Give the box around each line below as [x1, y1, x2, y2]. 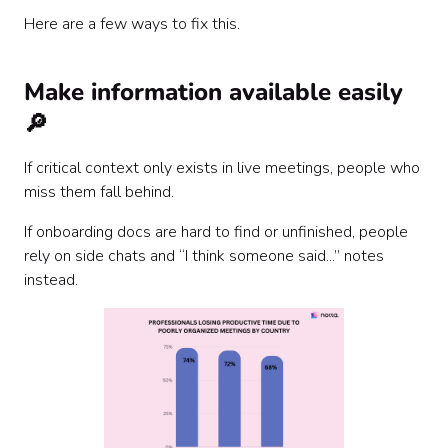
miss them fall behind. [24, 181, 178, 203]
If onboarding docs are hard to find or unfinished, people [24, 221, 408, 243]
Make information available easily [24, 76, 403, 108]
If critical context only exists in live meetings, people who [24, 157, 420, 179]
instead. [24, 269, 78, 291]
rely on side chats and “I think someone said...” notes [24, 245, 384, 267]
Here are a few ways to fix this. [24, 13, 240, 35]
